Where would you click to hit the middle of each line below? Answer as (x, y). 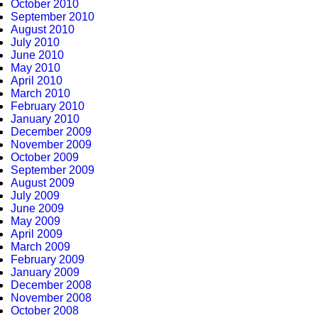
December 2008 (51, 285)
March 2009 (40, 247)
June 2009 (37, 208)
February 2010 (48, 106)
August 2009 (43, 183)
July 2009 (35, 196)
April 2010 (37, 81)
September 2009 (53, 170)
